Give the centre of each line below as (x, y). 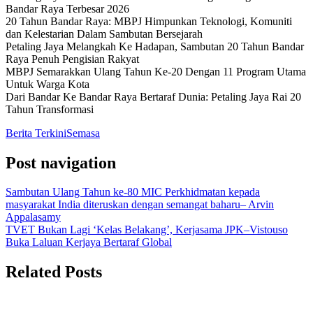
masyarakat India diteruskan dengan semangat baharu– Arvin (140, 205)
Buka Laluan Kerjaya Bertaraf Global (89, 242)
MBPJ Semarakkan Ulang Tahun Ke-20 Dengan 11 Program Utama (156, 71)
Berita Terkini (36, 133)
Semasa (83, 133)
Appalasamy (33, 217)
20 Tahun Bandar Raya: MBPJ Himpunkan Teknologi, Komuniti (149, 21)
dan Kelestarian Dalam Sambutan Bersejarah (104, 34)
